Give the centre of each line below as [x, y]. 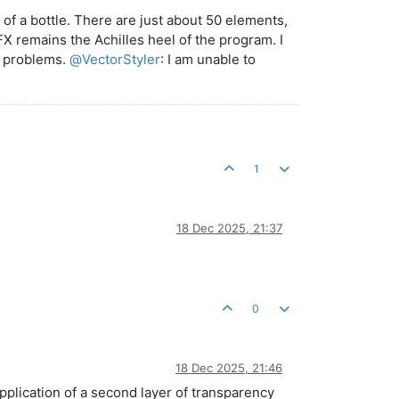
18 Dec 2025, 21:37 [229, 228]
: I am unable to [208, 59]
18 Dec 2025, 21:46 [229, 367]
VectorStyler [121, 59]
